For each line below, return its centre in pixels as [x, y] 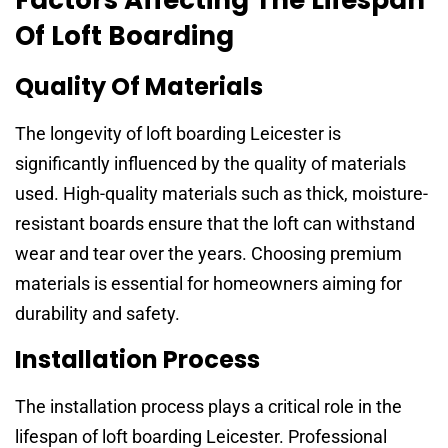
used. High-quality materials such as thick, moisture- [221, 193]
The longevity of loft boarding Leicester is [178, 133]
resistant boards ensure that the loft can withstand [215, 223]
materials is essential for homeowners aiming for [208, 283]
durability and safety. [97, 313]
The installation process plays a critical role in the [208, 407]
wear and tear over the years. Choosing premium [208, 253]
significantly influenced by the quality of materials [210, 163]
